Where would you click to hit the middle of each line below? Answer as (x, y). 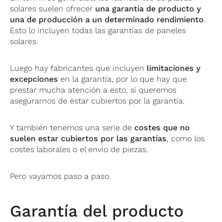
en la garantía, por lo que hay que (123, 79)
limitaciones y (174, 68)
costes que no (162, 127)
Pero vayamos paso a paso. (61, 176)
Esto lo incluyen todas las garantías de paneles (98, 30)
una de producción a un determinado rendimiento (107, 19)
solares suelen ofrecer (53, 8)
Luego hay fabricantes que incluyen (79, 68)
